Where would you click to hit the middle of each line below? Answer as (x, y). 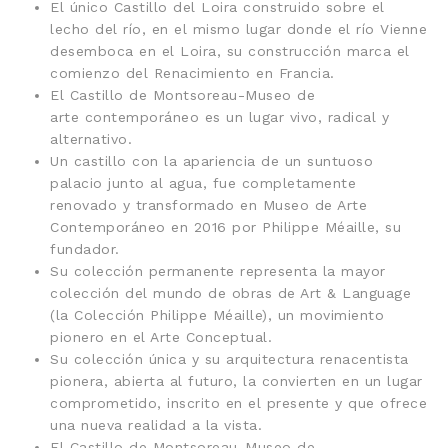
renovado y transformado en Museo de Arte (208, 204)
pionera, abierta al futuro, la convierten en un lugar (236, 380)
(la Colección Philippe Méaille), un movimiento (217, 314)
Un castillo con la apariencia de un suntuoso (211, 160)
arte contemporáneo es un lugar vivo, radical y (219, 116)
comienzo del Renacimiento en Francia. (192, 72)
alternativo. (91, 138)
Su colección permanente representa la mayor (218, 270)
